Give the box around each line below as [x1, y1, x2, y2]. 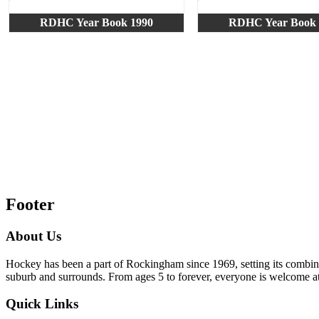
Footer [6, 195, 55, 214]
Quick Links [6, 296, 78, 312]
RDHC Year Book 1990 [39, 16, 153, 28]
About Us [6, 229, 61, 244]
